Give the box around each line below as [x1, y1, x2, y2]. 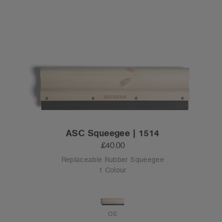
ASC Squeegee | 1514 [65, 127, 160, 139]
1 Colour [98, 166, 127, 175]
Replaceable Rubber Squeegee [61, 155, 164, 165]
